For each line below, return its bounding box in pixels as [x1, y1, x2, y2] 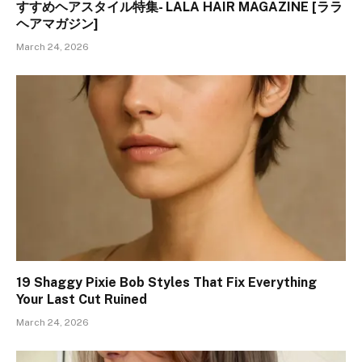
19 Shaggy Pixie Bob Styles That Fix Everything [16, 274, 317, 290]
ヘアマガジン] [16, 16, 98, 32]
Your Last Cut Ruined [16, 291, 147, 307]
